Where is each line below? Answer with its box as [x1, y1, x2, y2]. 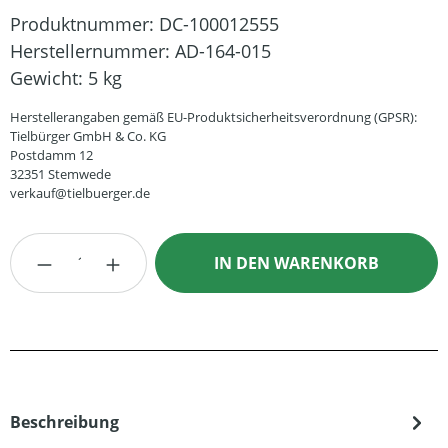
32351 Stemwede [10, 165, 111, 183]
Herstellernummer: [10, 39, 175, 63]
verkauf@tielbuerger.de [10, 184, 150, 202]
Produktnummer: [10, 12, 159, 36]
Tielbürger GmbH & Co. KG [10, 127, 166, 145]
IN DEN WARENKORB [214, 252, 380, 274]
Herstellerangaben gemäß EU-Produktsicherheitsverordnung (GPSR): [10, 108, 417, 126]
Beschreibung [10, 411, 119, 433]
